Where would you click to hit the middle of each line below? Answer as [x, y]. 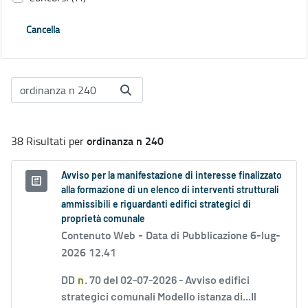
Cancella [43, 30]
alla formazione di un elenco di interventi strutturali [170, 191]
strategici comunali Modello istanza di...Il [159, 297]
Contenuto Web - [103, 235]
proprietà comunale [103, 220]
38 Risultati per [49, 141]
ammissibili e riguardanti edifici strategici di [156, 205]
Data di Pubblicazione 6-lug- [213, 235]
